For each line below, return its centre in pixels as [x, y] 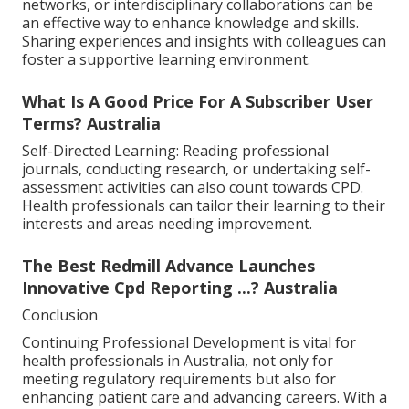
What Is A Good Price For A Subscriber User [198, 101]
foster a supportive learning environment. [166, 59]
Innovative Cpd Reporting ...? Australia [180, 287]
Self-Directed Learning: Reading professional [175, 150]
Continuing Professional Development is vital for [189, 342]
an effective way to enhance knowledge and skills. [190, 22]
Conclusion [60, 315]
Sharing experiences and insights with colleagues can [204, 41]
